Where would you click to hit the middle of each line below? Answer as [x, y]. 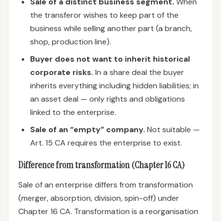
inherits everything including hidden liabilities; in [114, 86]
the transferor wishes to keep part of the [104, 15]
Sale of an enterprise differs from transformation [106, 185]
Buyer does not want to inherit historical [110, 59]
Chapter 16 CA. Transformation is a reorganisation [108, 211]
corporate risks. [62, 72]
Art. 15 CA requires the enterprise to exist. [106, 143]
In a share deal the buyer [139, 72]
